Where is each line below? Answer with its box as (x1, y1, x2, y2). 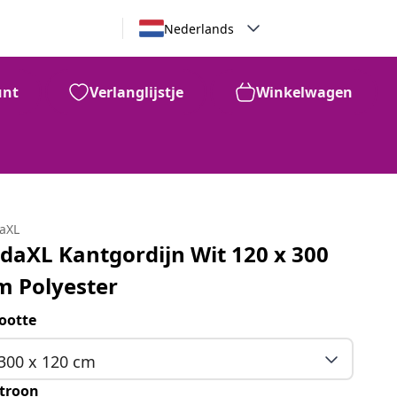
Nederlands (163, 19, 234, 37)
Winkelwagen (256, 82, 353, 102)
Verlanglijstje (90, 82, 183, 102)
